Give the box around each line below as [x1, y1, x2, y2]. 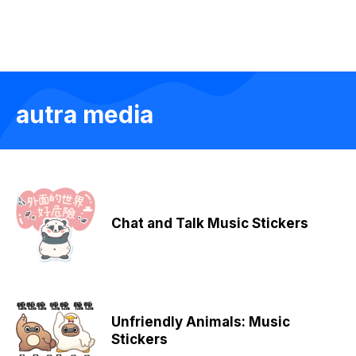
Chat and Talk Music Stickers [111, 215, 308, 231]
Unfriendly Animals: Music [111, 313, 290, 330]
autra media [16, 100, 153, 129]
